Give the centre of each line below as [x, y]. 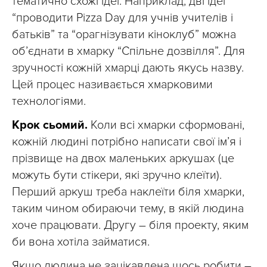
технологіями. [49, 101]
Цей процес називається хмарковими [112, 85]
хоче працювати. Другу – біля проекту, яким [130, 225]
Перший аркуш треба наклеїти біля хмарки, [128, 192]
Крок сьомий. [50, 125]
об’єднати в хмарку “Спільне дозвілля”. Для [128, 51]
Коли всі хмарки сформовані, [166, 125]
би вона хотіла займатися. [81, 242]
